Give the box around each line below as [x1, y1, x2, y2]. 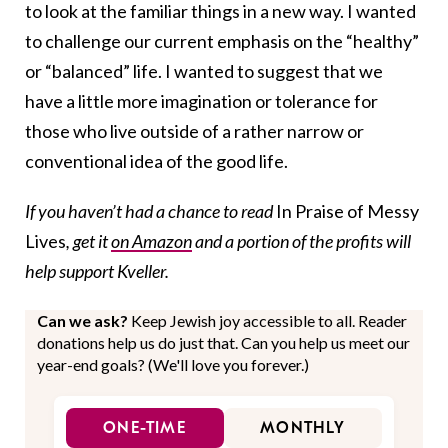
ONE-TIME [103, 419, 187, 438]
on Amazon [111, 230, 192, 253]
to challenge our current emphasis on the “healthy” [25, 30, 419, 53]
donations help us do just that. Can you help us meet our [37, 333, 410, 353]
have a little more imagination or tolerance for [25, 90, 378, 113]
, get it [66, 230, 111, 253]
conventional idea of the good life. [25, 150, 288, 173]
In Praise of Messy [276, 200, 419, 223]
